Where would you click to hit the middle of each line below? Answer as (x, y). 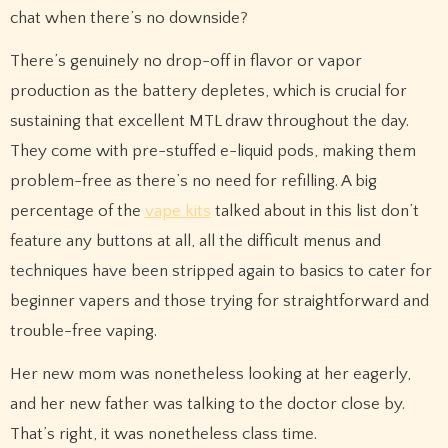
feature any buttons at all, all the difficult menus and (195, 241)
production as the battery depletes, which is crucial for (208, 91)
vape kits (177, 211)
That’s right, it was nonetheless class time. (163, 433)
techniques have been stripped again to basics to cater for (220, 271)
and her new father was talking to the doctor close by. (207, 403)
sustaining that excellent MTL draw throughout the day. (209, 121)
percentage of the (77, 211)
